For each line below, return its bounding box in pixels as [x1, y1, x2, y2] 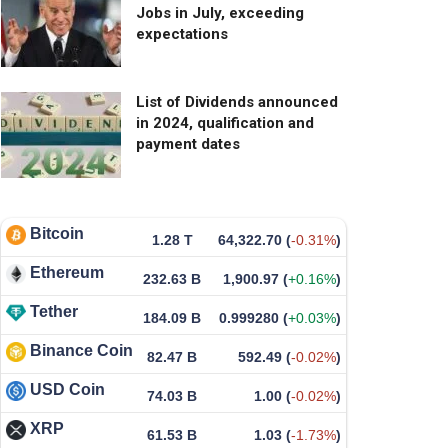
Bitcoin [30, 225, 84, 243]
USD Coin [30, 381, 105, 399]
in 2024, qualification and [136, 114, 314, 133]
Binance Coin [30, 342, 133, 360]
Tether [30, 303, 78, 321]
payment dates [136, 135, 240, 154]
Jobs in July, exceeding [136, 3, 304, 22]
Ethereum [30, 264, 104, 282]
